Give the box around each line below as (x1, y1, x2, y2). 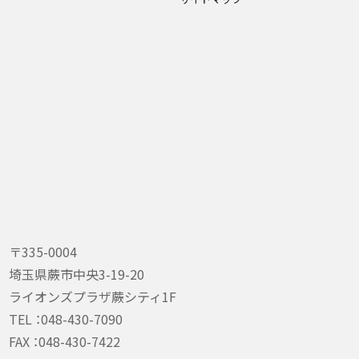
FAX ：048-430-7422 (9, 331, 121, 351)
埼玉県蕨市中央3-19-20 (9, 264, 145, 284)
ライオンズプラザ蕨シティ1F (9, 286, 177, 306)
